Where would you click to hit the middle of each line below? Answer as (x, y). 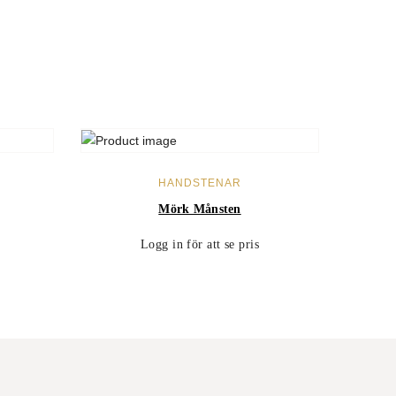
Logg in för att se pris (200, 244)
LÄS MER (200, 172)
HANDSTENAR (200, 183)
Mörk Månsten (200, 209)
